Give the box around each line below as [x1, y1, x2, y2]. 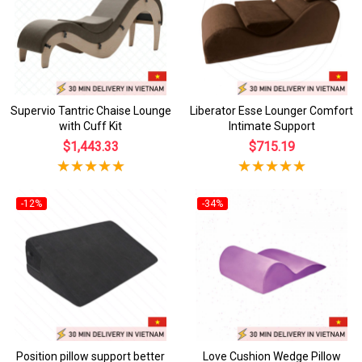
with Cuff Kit [59, 120, 122, 133]
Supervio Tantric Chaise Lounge [10, 104, 171, 117]
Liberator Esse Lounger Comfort [190, 104, 353, 117]
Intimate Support [228, 120, 315, 133]
